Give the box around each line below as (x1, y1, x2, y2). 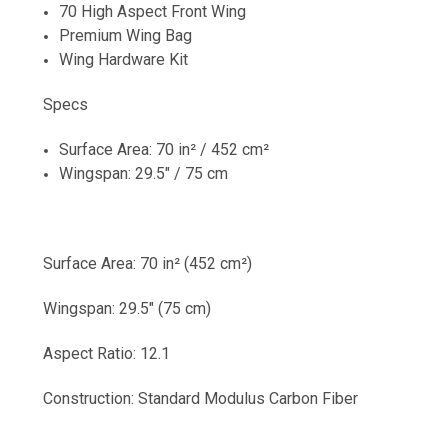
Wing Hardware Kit (59, 50, 189, 70)
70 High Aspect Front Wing (59, 2, 247, 22)
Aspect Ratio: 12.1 (43, 344, 170, 364)
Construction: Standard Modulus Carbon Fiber (43, 389, 358, 409)
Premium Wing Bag (59, 26, 193, 46)
